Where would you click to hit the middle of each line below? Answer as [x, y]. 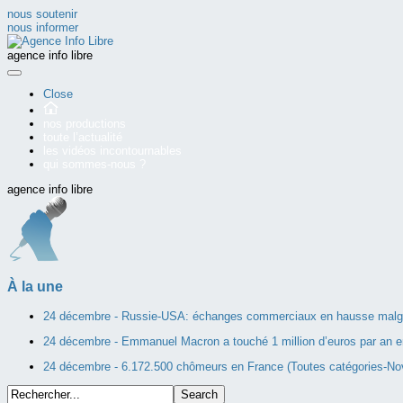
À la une [35, 287]
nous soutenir [42, 14]
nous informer [43, 27]
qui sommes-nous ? [94, 164]
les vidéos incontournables [112, 151]
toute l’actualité [83, 137]
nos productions [85, 124]
